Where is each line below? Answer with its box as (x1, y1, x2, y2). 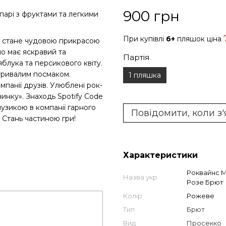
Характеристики (123, 150, 198, 160)
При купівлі (123, 34, 166, 43)
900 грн (123, 8, 180, 25)
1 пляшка (129, 71, 161, 80)
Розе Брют (187, 178, 223, 186)
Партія (123, 52, 149, 62)
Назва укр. (123, 173, 159, 181)
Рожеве (187, 192, 214, 200)
